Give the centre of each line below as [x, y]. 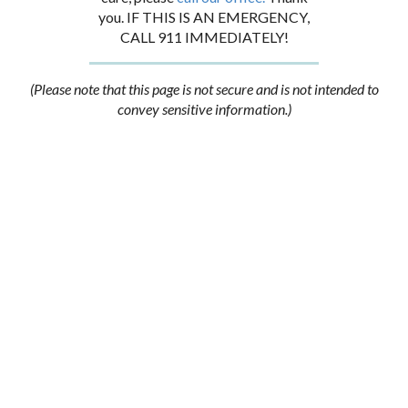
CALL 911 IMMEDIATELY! [204, 37]
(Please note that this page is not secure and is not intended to [204, 89]
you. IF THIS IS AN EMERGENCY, [204, 17]
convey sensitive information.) [204, 109]
